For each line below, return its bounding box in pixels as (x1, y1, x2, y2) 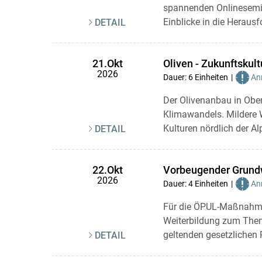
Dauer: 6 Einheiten (163, 73, 228, 82)
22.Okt (92, 164, 123, 177)
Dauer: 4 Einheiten (163, 179, 228, 188)
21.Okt (92, 57, 123, 70)
